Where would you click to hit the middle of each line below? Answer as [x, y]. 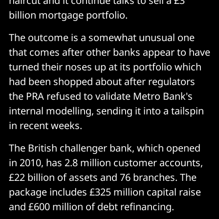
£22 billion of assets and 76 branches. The [103, 177]
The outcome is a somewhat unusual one [102, 37]
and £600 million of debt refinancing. [91, 206]
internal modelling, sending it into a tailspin [106, 110]
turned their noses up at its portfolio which [105, 66]
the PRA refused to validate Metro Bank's [101, 96]
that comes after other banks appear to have [109, 52]
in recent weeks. [45, 125]
